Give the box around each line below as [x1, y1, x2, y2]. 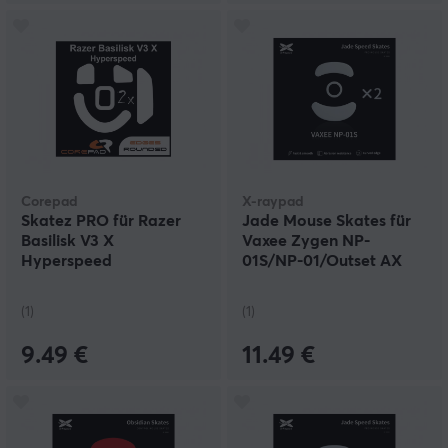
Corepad [21, 195, 78, 210]
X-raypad [242, 195, 304, 210]
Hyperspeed [21, 253, 112, 270]
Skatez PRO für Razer [21, 213, 181, 230]
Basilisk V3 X [21, 233, 114, 250]
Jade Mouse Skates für [242, 213, 411, 230]
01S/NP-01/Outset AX [242, 253, 402, 270]
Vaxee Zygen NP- [242, 233, 370, 250]
